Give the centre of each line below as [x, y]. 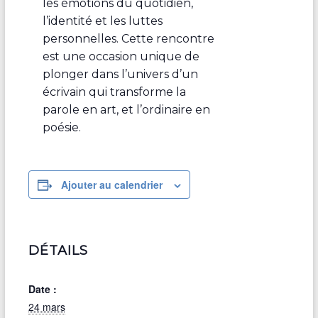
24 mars [46, 306]
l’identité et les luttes [102, 21]
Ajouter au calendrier [111, 184]
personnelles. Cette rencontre [128, 38]
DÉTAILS [58, 250]
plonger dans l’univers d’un [120, 74]
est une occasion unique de [121, 56]
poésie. [61, 127]
